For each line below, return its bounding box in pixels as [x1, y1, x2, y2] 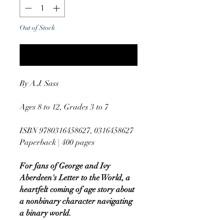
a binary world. [20, 208, 71, 218]
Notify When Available [41, 50, 116, 60]
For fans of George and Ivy [20, 161, 110, 171]
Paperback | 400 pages [20, 137, 95, 147]
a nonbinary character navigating [20, 196, 133, 206]
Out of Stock [20, 23, 55, 32]
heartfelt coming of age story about [20, 184, 135, 194]
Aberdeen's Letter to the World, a [20, 172, 130, 183]
